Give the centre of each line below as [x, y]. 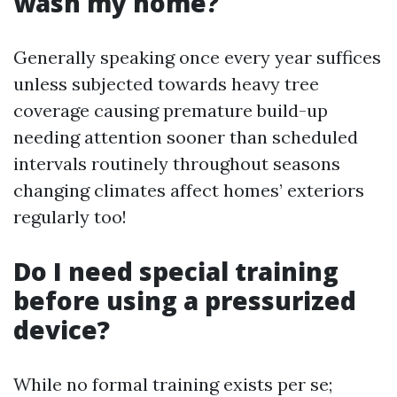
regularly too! [70, 217]
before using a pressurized [185, 300]
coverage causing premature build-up [171, 110]
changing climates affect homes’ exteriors [189, 190]
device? [62, 330]
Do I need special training [176, 271]
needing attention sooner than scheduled [186, 137]
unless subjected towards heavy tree [166, 84]
